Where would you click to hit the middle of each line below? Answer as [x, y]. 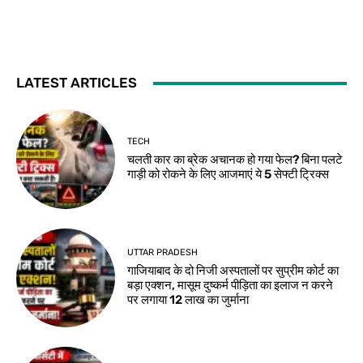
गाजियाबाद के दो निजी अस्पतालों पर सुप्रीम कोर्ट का [233, 271]
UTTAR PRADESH [163, 253]
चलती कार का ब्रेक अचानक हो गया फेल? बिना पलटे [235, 160]
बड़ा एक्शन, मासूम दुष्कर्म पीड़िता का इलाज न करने [231, 286]
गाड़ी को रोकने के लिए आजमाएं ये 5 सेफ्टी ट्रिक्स [228, 175]
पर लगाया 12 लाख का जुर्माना [188, 300]
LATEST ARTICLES [77, 83]
